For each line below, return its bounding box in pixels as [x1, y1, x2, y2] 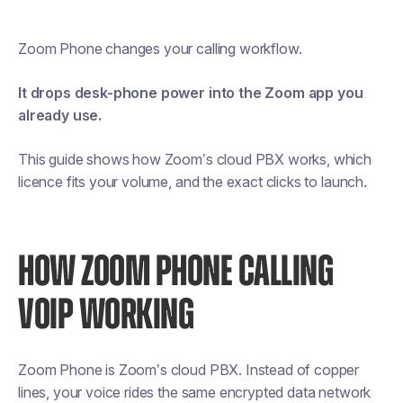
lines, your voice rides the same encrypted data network [18, 383, 372, 401]
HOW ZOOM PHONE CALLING [18, 251, 333, 294]
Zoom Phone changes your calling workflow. [18, 40, 302, 58]
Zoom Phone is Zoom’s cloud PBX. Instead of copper [18, 361, 360, 379]
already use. [18, 106, 103, 124]
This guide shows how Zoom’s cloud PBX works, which [18, 150, 372, 168]
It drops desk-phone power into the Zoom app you [18, 84, 363, 102]
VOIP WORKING [18, 294, 193, 337]
